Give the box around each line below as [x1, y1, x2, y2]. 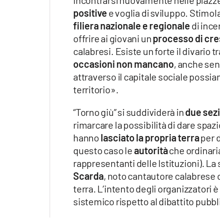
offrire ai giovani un [73, 32, 153, 45]
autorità [134, 144, 168, 157]
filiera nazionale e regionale [73, 20, 190, 32]
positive [73, 7, 107, 19]
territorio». [73, 83, 119, 96]
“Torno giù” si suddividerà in [73, 106, 186, 118]
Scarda [73, 170, 104, 182]
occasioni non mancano [73, 58, 174, 70]
